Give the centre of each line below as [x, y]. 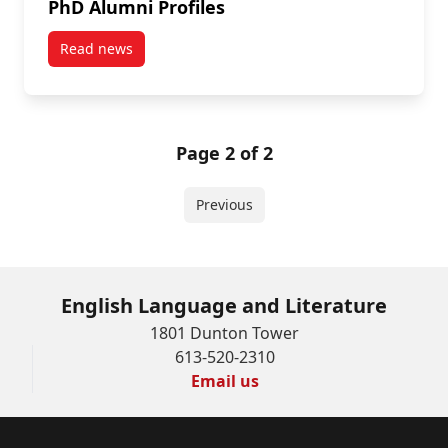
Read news [96, 49]
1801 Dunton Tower [224, 333]
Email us [224, 381]
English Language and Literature [224, 306]
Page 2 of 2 [224, 153]
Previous [224, 205]
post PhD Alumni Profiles [177, 57]
